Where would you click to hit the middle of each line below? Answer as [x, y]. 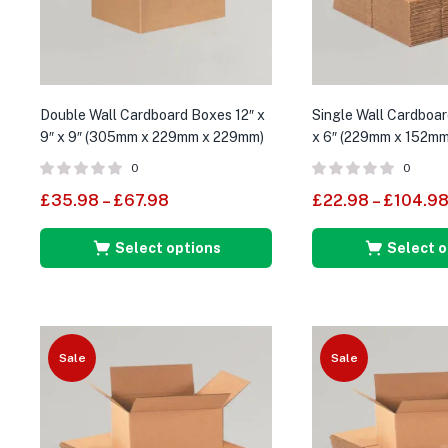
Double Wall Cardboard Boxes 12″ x [152, 114]
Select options [167, 247]
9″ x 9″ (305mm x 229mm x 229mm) [152, 136]
